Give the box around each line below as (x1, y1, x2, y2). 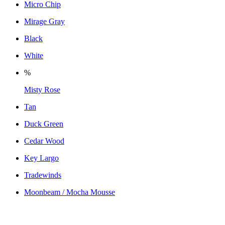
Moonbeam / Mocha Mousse (24, 187, 115, 196)
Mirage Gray (24, 17, 65, 26)
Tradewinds (24, 170, 61, 179)
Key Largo (24, 153, 59, 162)
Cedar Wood (24, 136, 64, 145)
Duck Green (24, 119, 63, 128)
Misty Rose (24, 85, 60, 94)
